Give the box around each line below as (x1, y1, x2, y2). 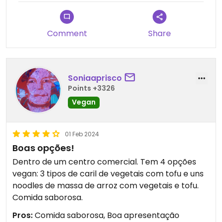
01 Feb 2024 (65, 130, 99, 139)
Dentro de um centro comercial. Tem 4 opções (12, 156, 196, 168)
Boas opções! (12, 142, 74, 155)
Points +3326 (68, 83, 115, 93)
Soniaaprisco (68, 72, 122, 84)
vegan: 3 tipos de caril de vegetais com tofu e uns (12, 168, 204, 180)
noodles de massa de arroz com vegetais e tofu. (12, 180, 199, 192)
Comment (47, 28, 87, 40)
